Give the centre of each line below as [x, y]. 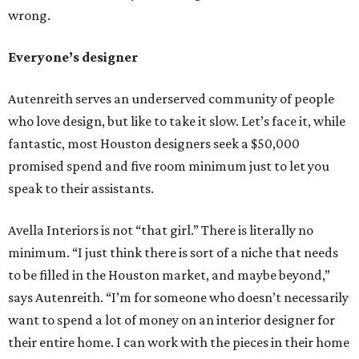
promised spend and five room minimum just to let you [169, 166]
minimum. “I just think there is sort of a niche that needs [173, 253]
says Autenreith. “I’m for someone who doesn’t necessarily [178, 298]
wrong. [29, 16]
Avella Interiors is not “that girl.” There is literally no [161, 230]
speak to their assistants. [81, 189]
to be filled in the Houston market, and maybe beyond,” [169, 275]
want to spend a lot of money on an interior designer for [171, 320]
